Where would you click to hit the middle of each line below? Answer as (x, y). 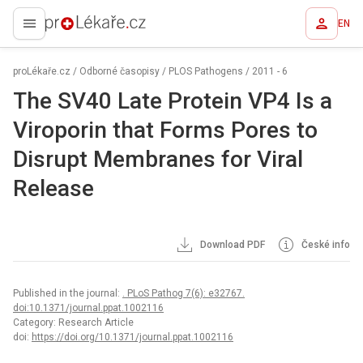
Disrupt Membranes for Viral (158, 159)
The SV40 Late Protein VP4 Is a (173, 101)
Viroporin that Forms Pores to (165, 130)
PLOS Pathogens (206, 71)
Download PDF (232, 245)
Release (53, 188)
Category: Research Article (73, 322)
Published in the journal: (68, 293)
